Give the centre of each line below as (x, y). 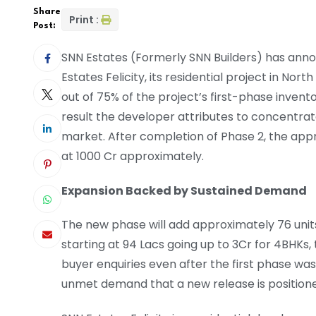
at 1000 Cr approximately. (133, 156)
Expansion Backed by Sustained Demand (184, 190)
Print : (84, 19)
